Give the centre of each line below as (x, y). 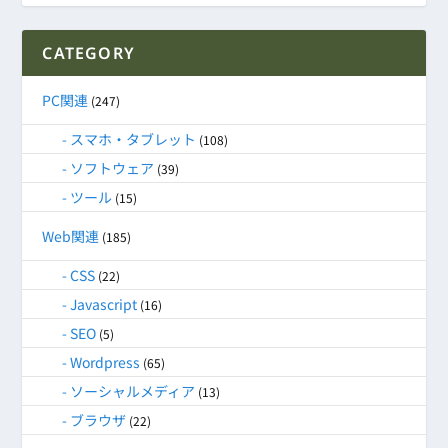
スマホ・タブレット (133, 138)
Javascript (104, 303)
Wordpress (105, 361)
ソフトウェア (112, 167)
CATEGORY (89, 52)
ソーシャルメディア (133, 390)
